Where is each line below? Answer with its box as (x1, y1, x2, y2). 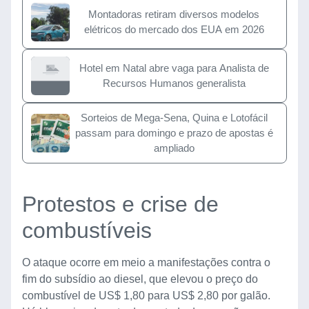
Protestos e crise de (22, 191, 219, 217)
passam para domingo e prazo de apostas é (74, 126, 273, 139)
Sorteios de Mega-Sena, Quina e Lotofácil (80, 111, 268, 123)
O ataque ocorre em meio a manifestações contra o (22, 256, 270, 268)
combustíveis (22, 217, 152, 243)
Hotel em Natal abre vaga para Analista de (79, 61, 269, 74)
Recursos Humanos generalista (102, 77, 246, 89)
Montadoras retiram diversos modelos (88, 8, 259, 20)
